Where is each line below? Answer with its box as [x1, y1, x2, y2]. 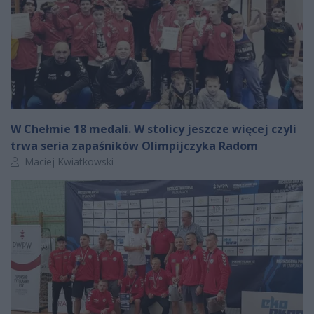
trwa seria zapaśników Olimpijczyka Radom [11, 138, 258, 154]
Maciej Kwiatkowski [22, 155, 114, 169]
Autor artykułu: [10, 154, 76, 168]
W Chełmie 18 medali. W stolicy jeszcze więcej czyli [11, 121, 296, 137]
